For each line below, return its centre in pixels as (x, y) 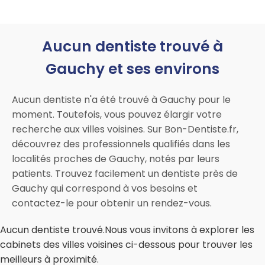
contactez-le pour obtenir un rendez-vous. (112, 203)
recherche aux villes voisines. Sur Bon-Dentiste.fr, (125, 130)
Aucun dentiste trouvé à (132, 47)
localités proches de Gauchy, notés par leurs (116, 159)
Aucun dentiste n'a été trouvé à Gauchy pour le (121, 100)
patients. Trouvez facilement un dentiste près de (125, 174)
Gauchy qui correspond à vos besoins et (105, 189)
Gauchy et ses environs (132, 69)
